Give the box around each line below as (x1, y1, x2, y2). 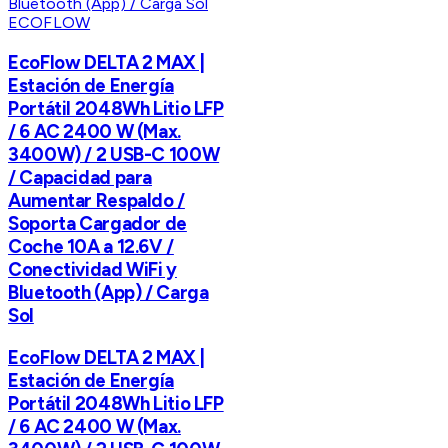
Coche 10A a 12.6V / (8, 234, 174, 258)
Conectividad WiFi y (8, 257, 177, 281)
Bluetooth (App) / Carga (8, 280, 209, 304)
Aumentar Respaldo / (8, 188, 185, 212)
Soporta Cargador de (8, 211, 187, 235)
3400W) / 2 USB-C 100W (8, 142, 220, 166)
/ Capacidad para (8, 165, 153, 189)
